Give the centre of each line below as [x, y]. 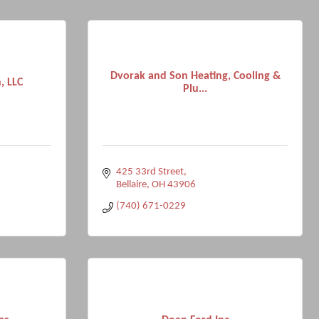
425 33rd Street [150, 172]
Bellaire [131, 185]
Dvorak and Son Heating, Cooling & [195, 76]
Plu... [195, 89]
